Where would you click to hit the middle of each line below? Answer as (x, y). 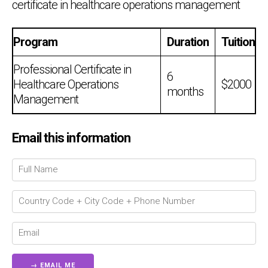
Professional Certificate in (72, 69)
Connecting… (162, 151)
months (185, 91)
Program (35, 42)
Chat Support (167, 141)
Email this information (71, 138)
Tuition (238, 42)
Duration (188, 42)
